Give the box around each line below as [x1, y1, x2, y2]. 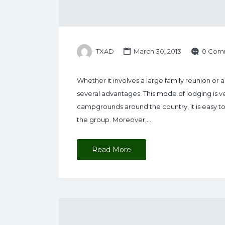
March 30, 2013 [132, 47, 182, 55]
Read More [92, 145, 131, 155]
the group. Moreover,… [77, 116, 151, 124]
